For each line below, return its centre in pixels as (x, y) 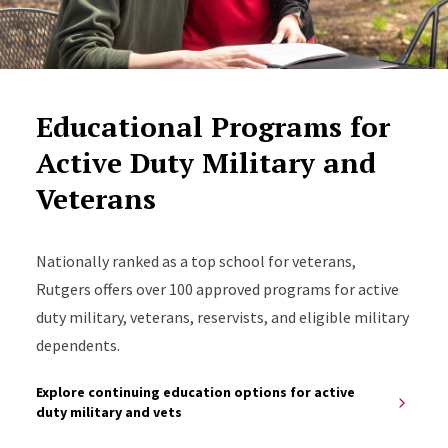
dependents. (77, 344)
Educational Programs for (212, 126)
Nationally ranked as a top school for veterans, (195, 260)
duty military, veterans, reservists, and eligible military (222, 316)
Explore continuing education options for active (195, 391)
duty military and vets (108, 411)
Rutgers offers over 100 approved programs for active (217, 288)
